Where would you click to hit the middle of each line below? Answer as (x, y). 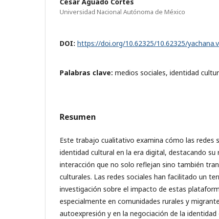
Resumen (78, 117)
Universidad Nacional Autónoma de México (122, 11)
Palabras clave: (87, 72)
